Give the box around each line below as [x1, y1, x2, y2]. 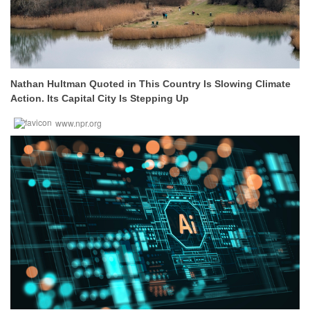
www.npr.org [55, 117, 102, 129]
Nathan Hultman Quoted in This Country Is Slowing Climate [10, 78, 291, 89]
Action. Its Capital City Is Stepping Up [10, 93, 189, 104]
